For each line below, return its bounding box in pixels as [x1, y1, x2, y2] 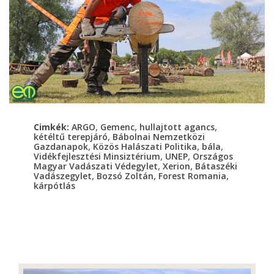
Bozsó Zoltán [97, 170, 154, 182]
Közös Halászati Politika [93, 141, 197, 153]
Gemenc [100, 121, 135, 133]
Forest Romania [158, 170, 226, 182]
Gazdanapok [34, 141, 88, 153]
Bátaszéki [195, 160, 237, 172]
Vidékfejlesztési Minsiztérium [34, 150, 160, 163]
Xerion [163, 160, 190, 172]
